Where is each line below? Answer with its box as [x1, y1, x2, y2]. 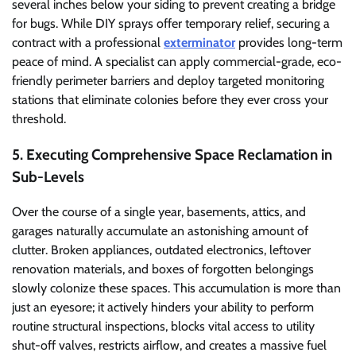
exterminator [164, 34, 235, 50]
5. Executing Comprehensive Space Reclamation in [12, 145, 332, 164]
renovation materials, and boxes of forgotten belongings [12, 261, 314, 277]
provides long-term [235, 34, 342, 50]
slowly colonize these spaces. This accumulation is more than [12, 281, 341, 296]
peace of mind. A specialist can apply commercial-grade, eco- [12, 53, 342, 69]
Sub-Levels [12, 167, 84, 186]
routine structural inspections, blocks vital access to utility [12, 319, 315, 335]
